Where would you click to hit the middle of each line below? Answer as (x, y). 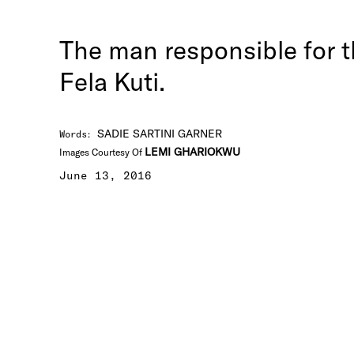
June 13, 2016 (105, 175)
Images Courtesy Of (102, 152)
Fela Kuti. (112, 81)
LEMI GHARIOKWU (192, 152)
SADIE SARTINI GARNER (160, 134)
